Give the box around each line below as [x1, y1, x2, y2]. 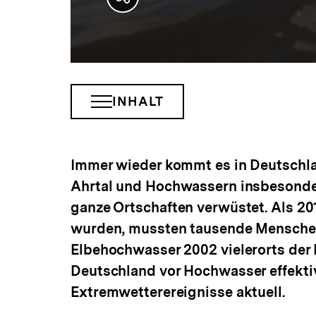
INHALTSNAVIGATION [102, 100, 252, 116]
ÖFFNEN [102, 116, 158, 131]
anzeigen [123, 23, 176, 38]
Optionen [123, 9, 178, 24]
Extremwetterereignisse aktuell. [71, 283, 285, 300]
